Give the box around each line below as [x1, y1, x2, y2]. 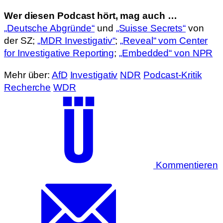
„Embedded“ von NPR [119, 48, 213, 58]
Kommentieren [155, 159, 218, 170]
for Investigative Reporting [4, 48, 114, 58]
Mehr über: [4, 69, 52, 80]
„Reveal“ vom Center [120, 35, 208, 46]
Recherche [4, 82, 51, 93]
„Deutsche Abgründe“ [4, 23, 95, 33]
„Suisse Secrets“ [115, 23, 186, 33]
